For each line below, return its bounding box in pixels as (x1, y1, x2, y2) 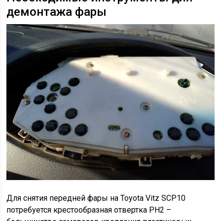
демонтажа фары (6, 5, 107, 19)
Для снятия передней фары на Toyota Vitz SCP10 (6, 193, 186, 203)
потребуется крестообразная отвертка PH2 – (6, 205, 172, 215)
